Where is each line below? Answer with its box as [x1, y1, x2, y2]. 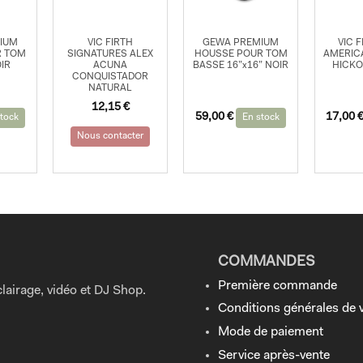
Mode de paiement [218, 326, 323, 340]
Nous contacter [77, 131, 144, 142]
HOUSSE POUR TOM [194, 49, 288, 59]
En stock [242, 113, 280, 123]
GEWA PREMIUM [203, 37, 280, 48]
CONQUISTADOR [72, 71, 149, 82]
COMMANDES [218, 254, 315, 270]
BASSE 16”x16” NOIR [193, 60, 289, 70]
